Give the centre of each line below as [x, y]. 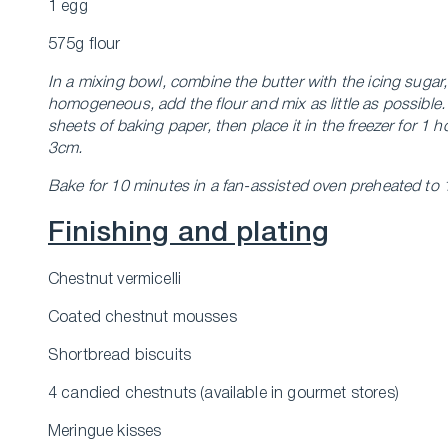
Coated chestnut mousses [142, 318]
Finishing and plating [189, 233]
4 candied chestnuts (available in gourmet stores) [223, 394]
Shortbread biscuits [120, 356]
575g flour [84, 45]
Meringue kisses [105, 432]
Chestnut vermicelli [115, 280]
